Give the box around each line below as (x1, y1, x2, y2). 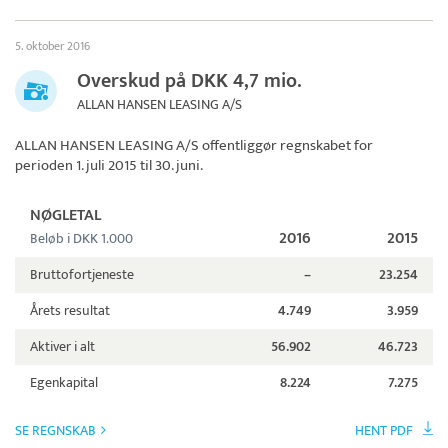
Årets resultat (30, 299, 110, 323)
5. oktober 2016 (15, 36, 90, 57)
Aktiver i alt (30, 335, 95, 359)
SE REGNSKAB (15, 419, 96, 443)
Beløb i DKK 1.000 (30, 227, 133, 251)
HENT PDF (355, 419, 413, 443)
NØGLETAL (30, 202, 101, 230)
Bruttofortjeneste (30, 263, 134, 287)
